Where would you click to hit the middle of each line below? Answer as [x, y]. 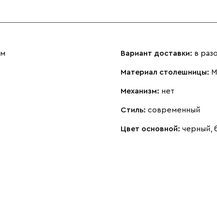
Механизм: [141, 91]
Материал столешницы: [166, 72]
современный [174, 110]
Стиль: [134, 110]
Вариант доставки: [157, 53]
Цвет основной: [151, 129]
